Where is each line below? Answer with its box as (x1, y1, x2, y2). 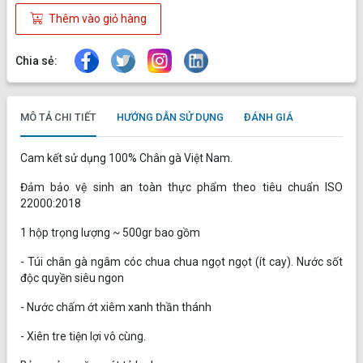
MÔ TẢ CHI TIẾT (20, 111, 96, 124)
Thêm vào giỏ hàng (46, 12, 147, 26)
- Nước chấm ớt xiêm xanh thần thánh (20, 301, 211, 314)
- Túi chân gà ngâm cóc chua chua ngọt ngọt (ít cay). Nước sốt (20, 255, 343, 269)
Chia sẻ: (15, 53, 58, 67)
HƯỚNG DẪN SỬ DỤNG (117, 111, 224, 124)
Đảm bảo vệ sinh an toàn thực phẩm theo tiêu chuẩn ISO (20, 181, 343, 194)
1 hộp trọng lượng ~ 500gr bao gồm (20, 226, 200, 240)
